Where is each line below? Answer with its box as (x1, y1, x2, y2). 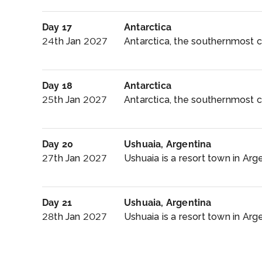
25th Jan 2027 (42, 94, 108, 105)
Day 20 (42, 139, 74, 150)
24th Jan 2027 (42, 36, 108, 47)
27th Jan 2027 (42, 153, 108, 164)
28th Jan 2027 (42, 211, 108, 222)
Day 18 (42, 80, 73, 91)
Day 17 (42, 22, 73, 33)
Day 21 (42, 197, 73, 208)
